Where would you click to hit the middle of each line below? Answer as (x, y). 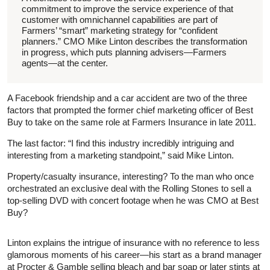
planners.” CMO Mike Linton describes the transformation (134, 41)
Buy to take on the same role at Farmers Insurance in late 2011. (132, 122)
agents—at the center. (65, 63)
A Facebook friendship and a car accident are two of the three (127, 98)
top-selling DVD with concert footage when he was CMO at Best (133, 200)
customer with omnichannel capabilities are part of (120, 19)
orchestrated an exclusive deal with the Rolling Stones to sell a (129, 188)
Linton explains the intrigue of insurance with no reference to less (133, 242)
